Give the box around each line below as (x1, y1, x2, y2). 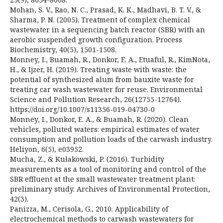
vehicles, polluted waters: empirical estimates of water (10, 124, 200, 134)
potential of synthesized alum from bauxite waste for (10, 74, 194, 84)
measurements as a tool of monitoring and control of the (10, 164, 206, 174)
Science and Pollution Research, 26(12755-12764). (10, 94, 181, 104)
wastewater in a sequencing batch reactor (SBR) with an (10, 24, 205, 34)
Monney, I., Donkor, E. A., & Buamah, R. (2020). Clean (10, 114, 189, 124)
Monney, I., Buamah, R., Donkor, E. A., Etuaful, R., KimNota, (10, 54, 210, 64)
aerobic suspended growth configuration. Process (10, 34, 182, 44)
